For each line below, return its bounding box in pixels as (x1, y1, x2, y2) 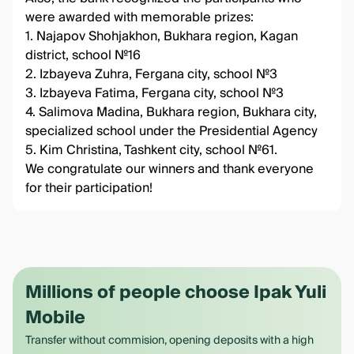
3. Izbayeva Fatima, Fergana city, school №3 (25, 82, 284, 104)
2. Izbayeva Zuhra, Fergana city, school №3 (25, 63, 281, 85)
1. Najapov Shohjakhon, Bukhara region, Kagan (25, 25, 298, 47)
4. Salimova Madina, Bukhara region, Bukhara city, (25, 101, 317, 123)
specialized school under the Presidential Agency (25, 120, 321, 142)
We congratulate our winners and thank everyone (25, 158, 314, 180)
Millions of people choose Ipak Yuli (25, 277, 326, 307)
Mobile (25, 303, 85, 333)
